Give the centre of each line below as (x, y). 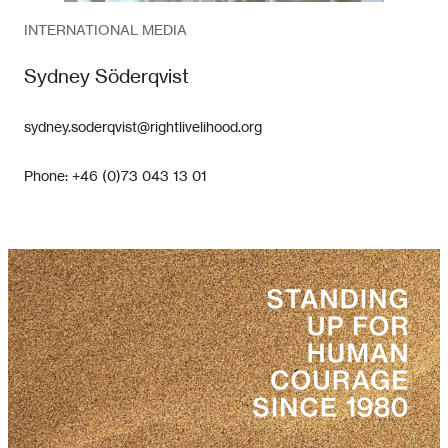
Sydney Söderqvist (106, 76)
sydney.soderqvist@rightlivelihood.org (143, 127)
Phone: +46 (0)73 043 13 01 (115, 176)
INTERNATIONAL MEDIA (105, 29)
